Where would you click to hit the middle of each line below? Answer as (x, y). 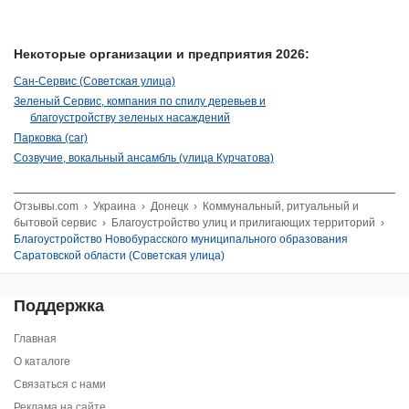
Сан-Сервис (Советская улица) (94, 81)
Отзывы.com (46, 206)
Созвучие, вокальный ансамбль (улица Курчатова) (144, 157)
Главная (35, 338)
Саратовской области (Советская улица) (119, 255)
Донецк (169, 206)
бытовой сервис (55, 222)
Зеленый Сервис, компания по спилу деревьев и (140, 101)
